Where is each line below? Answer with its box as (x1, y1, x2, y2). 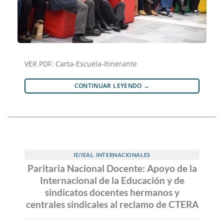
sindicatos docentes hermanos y (44, 186, 179, 198)
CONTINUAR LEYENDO (74, 81, 144, 90)
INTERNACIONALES (96, 151, 150, 158)
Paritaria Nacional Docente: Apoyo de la (27, 162, 197, 174)
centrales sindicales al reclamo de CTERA (25, 198, 198, 210)
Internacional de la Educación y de (39, 174, 184, 186)
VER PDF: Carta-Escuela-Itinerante (24, 58, 137, 68)
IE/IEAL (73, 151, 94, 158)
